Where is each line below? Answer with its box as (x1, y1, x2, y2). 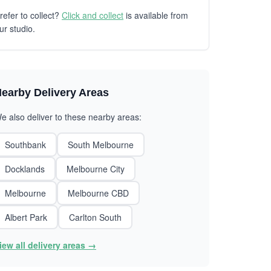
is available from (123, 9, 188, 21)
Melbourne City (67, 163, 125, 175)
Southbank (5, 139, 46, 151)
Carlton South (69, 211, 122, 223)
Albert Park (5, 211, 47, 223)
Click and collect (62, 9, 123, 21)
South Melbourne (68, 139, 134, 151)
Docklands (5, 163, 45, 175)
